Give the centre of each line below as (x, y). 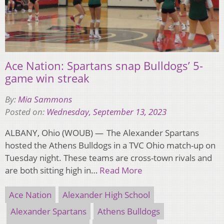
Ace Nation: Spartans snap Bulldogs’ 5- (104, 65)
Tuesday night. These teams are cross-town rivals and (108, 157)
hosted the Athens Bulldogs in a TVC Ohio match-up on (110, 145)
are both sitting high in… (52, 170)
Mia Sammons (45, 99)
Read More (121, 170)
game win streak (47, 78)
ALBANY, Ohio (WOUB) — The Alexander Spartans (102, 132)
